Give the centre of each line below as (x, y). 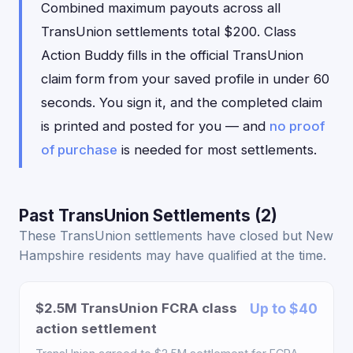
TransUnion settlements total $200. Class (169, 32)
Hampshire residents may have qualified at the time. (173, 255)
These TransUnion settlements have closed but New (176, 236)
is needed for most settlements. (217, 150)
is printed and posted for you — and (155, 126)
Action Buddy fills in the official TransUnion (172, 55)
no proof (297, 126)
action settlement (96, 329)
